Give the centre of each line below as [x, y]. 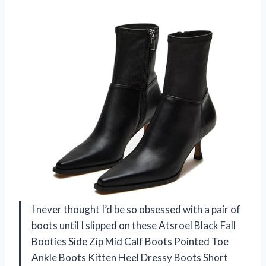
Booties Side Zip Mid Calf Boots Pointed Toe [130, 241]
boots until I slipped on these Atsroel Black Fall [134, 225]
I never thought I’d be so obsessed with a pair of [136, 209]
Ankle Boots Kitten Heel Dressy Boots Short [130, 257]
